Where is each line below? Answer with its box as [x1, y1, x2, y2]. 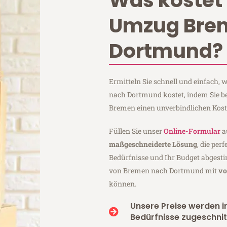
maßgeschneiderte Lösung [109, 139, 198, 149]
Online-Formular [164, 126, 221, 136]
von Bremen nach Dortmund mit [109, 165, 219, 175]
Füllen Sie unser [109, 126, 164, 136]
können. [109, 178, 137, 188]
